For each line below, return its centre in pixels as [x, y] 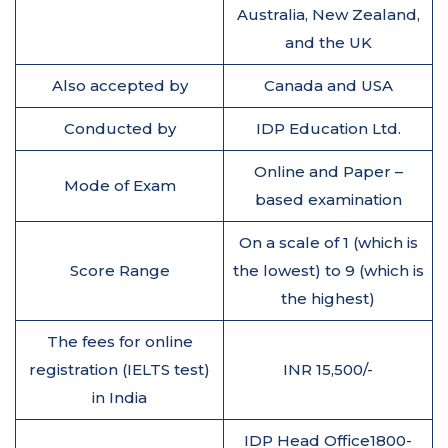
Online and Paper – [328, 171]
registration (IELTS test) [119, 369]
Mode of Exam [119, 185]
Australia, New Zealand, [328, 14]
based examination [328, 199]
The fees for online [119, 341]
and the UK [328, 42]
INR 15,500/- [328, 369]
